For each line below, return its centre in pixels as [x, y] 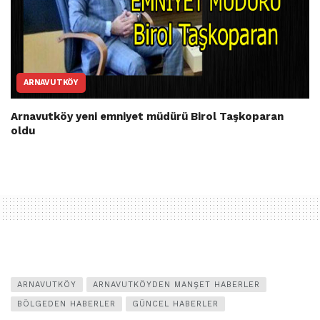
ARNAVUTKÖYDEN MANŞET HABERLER [176, 284]
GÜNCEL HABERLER [175, 304]
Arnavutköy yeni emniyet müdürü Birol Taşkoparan [147, 116]
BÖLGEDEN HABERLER [66, 304]
